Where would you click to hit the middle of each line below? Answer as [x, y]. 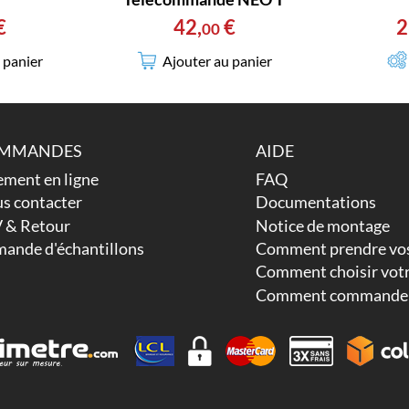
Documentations [316, 202]
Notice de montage [323, 225]
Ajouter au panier [217, 60]
